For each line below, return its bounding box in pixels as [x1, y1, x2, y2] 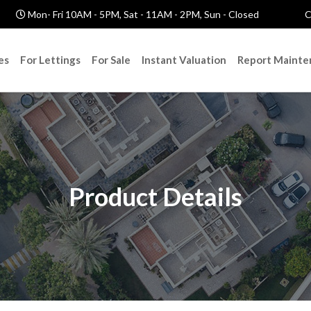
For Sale [92, 53, 131, 66]
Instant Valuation [142, 53, 226, 66]
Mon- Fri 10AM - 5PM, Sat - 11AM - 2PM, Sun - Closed [26, 8, 259, 20]
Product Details [69, 180, 242, 212]
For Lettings [20, 53, 81, 66]
